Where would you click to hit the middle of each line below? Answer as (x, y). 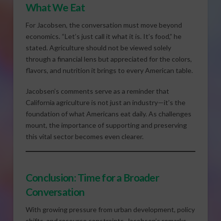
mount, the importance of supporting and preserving (106, 125)
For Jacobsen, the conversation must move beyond (104, 25)
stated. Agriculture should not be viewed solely (98, 48)
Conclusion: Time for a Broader (92, 177)
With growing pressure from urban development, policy (110, 210)
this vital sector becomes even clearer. (84, 136)
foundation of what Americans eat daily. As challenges (108, 113)
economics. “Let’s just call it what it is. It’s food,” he (103, 37)
